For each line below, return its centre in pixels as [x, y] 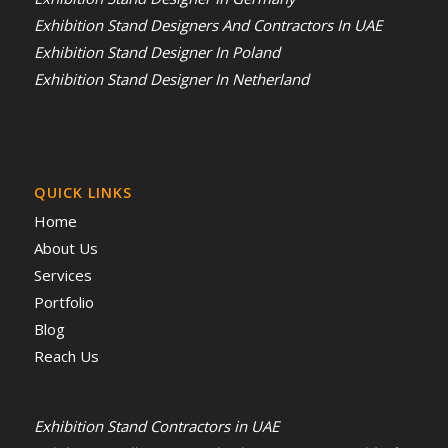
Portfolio [63, 301]
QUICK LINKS [82, 192]
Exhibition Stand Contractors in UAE [156, 425]
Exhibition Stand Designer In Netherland [171, 78]
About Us [65, 247]
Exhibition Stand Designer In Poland [156, 51]
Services [62, 274]
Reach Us [66, 355]
